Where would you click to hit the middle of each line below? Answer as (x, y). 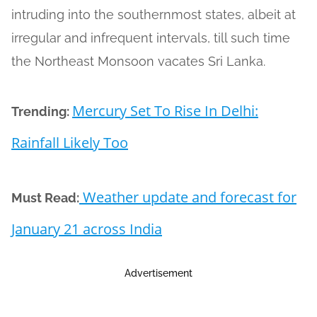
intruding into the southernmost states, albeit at (154, 15)
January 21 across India (87, 229)
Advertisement (158, 273)
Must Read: (45, 198)
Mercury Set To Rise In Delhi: (165, 111)
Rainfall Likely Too (70, 143)
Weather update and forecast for (188, 197)
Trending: (42, 112)
